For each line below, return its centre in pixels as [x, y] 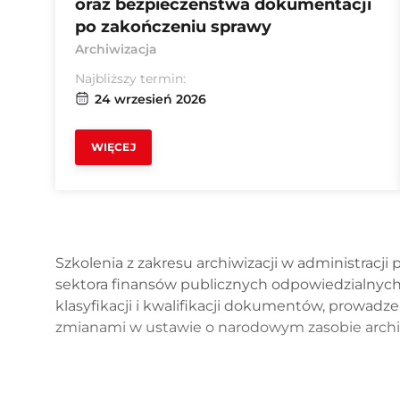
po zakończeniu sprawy [173, 27]
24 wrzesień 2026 [150, 99]
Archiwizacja [116, 49]
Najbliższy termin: [130, 79]
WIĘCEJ [113, 147]
